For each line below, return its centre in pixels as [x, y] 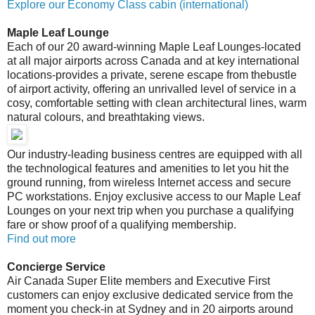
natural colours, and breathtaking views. [106, 117]
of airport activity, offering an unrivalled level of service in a [152, 89]
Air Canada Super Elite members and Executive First [139, 281]
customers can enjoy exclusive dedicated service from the [150, 295]
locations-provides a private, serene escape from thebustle [152, 75]
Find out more [41, 238]
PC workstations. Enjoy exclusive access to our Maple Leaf [154, 196]
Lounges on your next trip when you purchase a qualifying [150, 210]
